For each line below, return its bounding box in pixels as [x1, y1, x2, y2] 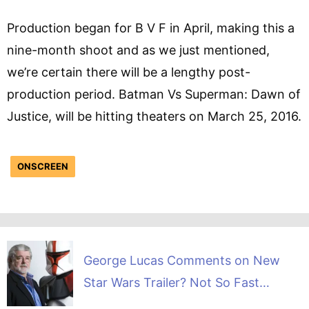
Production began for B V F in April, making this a [7, 20, 295, 35]
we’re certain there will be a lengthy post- [7, 64, 250, 79]
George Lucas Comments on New [83, 252, 280, 268]
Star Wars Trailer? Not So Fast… [83, 275, 270, 290]
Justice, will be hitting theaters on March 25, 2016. [7, 108, 301, 123]
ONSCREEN [17, 160, 68, 172]
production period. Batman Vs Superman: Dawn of [7, 86, 301, 101]
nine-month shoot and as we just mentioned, [7, 42, 270, 57]
